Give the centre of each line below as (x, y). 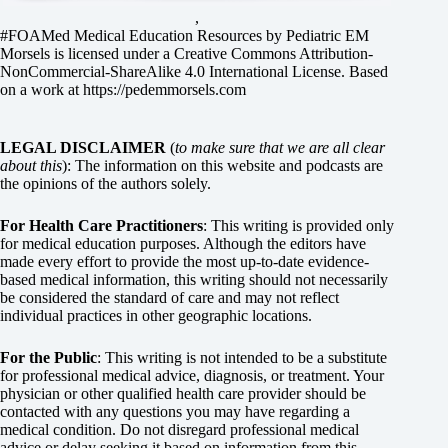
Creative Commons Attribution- (273, 53)
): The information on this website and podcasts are (222, 165)
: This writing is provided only (298, 225)
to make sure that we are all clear (280, 147)
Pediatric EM (327, 35)
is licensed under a (112, 53)
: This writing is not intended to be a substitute (242, 357)
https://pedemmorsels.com (164, 89)
